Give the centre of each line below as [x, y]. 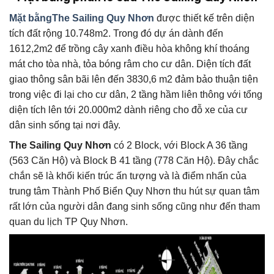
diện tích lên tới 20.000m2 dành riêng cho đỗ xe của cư [128, 110]
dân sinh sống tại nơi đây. [65, 125]
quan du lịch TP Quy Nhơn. [68, 222]
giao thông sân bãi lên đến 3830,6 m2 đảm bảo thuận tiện [134, 80]
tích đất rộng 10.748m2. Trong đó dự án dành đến [116, 34]
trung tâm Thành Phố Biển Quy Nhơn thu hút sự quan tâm [134, 191]
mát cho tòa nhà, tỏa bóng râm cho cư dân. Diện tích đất [130, 64]
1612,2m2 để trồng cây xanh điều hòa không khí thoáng [129, 49]
